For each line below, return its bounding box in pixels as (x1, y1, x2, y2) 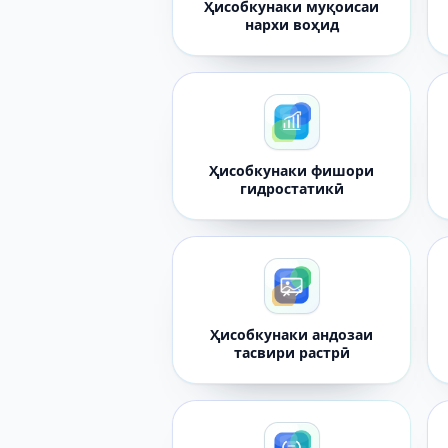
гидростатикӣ (239, 179, 344, 198)
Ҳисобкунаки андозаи (210, 325, 374, 344)
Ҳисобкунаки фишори (209, 161, 375, 180)
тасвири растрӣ (233, 343, 350, 362)
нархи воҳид (244, 15, 339, 34)
